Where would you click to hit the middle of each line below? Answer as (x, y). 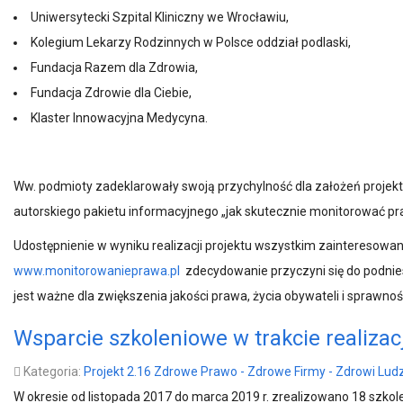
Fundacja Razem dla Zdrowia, (114, 67)
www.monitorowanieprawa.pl (97, 271)
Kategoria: (52, 372)
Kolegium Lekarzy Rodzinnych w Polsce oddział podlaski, (191, 42)
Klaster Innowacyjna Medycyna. (119, 118)
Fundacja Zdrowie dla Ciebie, (112, 93)
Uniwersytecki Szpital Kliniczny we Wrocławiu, (160, 17)
